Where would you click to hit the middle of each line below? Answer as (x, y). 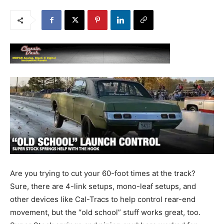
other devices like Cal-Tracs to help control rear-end (103, 199)
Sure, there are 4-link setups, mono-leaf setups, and (103, 186)
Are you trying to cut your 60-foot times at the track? (103, 173)
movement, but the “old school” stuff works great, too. (105, 212)
